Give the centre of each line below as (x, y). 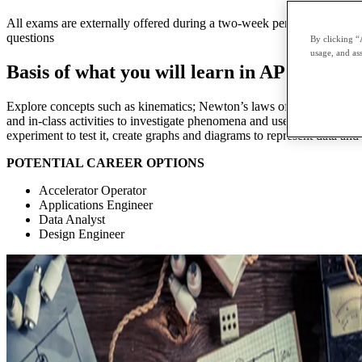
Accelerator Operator (93, 191)
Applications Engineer (96, 205)
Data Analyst (72, 220)
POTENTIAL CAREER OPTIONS (105, 163)
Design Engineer (82, 234)
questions (30, 38)
